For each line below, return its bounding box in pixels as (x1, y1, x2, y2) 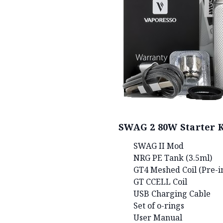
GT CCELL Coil (133, 176, 187, 187)
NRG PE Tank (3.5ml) (133, 152, 212, 163)
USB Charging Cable (133, 188, 211, 199)
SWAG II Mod (133, 140, 184, 151)
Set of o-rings (133, 200, 184, 211)
